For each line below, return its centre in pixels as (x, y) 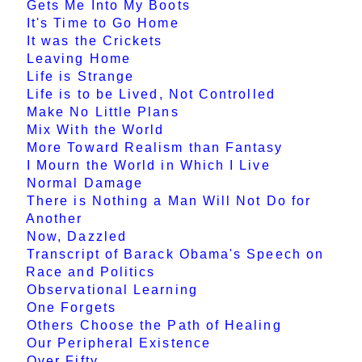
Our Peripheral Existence (119, 343)
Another (55, 219)
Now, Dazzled (77, 237)
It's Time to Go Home (103, 23)
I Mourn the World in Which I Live (149, 166)
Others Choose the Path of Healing (154, 326)
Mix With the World (96, 130)
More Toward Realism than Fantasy (155, 148)
